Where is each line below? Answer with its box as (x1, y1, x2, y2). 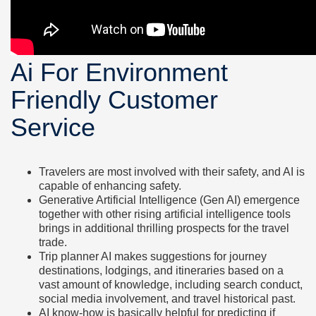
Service (11, 113, 95, 142)
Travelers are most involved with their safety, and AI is (39, 166, 305, 178)
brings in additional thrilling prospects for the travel (39, 222, 289, 234)
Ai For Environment (11, 58, 228, 87)
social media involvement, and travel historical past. (39, 293, 296, 305)
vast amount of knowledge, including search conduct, (39, 279, 303, 291)
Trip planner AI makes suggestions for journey (39, 250, 267, 262)
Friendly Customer (11, 85, 218, 114)
